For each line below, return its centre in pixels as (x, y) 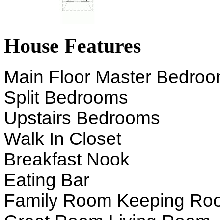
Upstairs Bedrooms (82, 118)
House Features (72, 45)
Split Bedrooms (66, 97)
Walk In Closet (63, 138)
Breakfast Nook (67, 159)
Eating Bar (47, 180)
